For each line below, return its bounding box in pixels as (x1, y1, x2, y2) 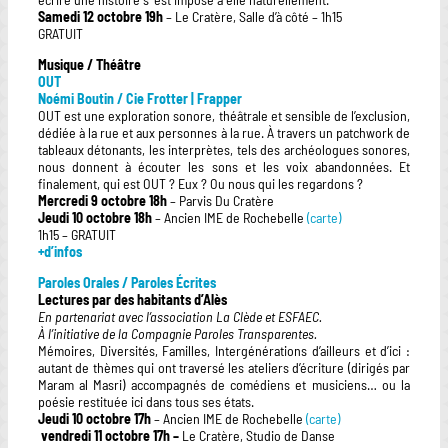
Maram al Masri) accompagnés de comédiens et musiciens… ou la (38, 375, 410, 393)
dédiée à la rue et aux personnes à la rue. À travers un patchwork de (38, 123, 410, 141)
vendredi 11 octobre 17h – (38, 426, 182, 444)
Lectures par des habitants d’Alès (38, 290, 227, 308)
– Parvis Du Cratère (170, 191, 274, 209)
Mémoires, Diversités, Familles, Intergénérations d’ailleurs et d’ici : (38, 341, 410, 359)
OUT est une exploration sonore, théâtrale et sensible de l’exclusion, (38, 106, 410, 124)
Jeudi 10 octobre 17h (38, 409, 151, 427)
